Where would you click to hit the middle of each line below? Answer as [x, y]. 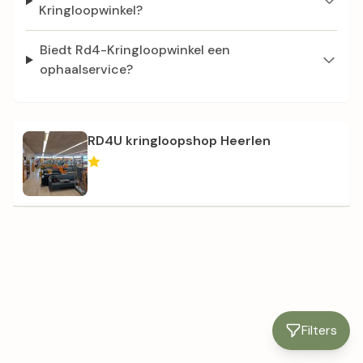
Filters [319, 330]
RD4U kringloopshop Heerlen [179, 141]
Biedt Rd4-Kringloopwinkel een [135, 50]
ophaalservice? [86, 69]
